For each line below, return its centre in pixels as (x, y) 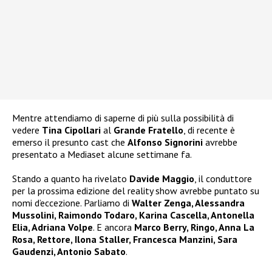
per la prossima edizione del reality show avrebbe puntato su (136, 191)
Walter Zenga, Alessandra (188, 203)
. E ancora (114, 227)
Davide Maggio (162, 179)
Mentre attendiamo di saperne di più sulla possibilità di (123, 118)
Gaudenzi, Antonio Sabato (69, 252)
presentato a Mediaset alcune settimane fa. (102, 155)
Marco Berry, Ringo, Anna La (194, 227)
